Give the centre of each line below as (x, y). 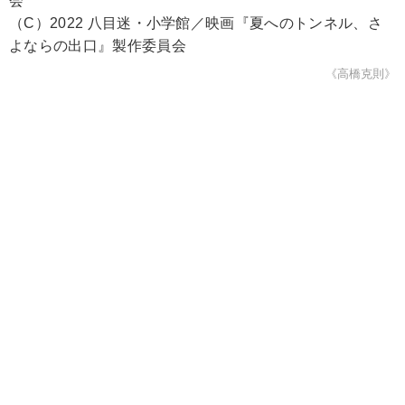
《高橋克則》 (361, 73)
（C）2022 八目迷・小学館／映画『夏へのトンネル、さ (196, 23)
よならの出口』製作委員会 (98, 45)
